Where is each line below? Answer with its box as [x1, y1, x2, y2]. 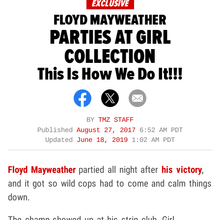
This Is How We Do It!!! [37, 63, 183, 85]
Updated [45, 136, 77, 144]
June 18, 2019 [77, 136, 132, 144]
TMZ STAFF [98, 116, 134, 124]
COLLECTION [64, 44, 156, 70]
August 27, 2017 [77, 126, 139, 134]
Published [37, 126, 77, 134]
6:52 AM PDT [139, 126, 183, 134]
